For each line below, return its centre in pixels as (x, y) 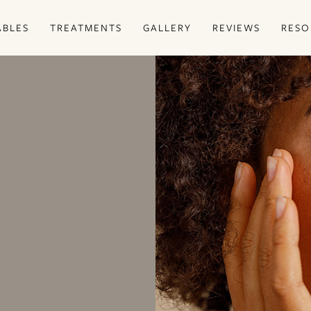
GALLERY (167, 27)
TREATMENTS (86, 27)
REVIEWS (236, 27)
